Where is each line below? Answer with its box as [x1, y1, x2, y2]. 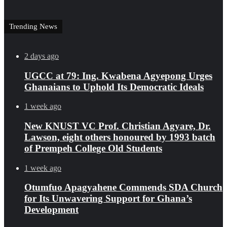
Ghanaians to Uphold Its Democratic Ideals [24, 81, 204, 92]
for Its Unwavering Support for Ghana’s [24, 193, 192, 204]
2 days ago [24, 51, 59, 60]
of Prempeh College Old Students [24, 143, 162, 154]
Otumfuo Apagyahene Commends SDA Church [24, 182, 222, 193]
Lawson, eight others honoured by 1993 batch [24, 132, 215, 143]
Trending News [9, 22, 57, 30]
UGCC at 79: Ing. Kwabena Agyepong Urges [24, 70, 212, 81]
